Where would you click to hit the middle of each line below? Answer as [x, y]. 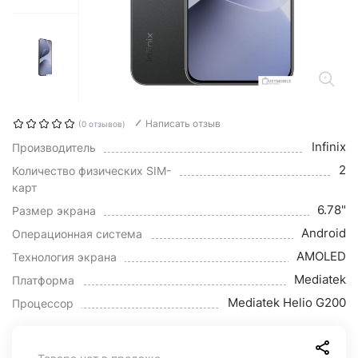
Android [324, 233]
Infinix [329, 147]
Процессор [43, 303]
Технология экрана [64, 257]
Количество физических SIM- [91, 171]
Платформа [43, 280]
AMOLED [321, 256]
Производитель [54, 147]
